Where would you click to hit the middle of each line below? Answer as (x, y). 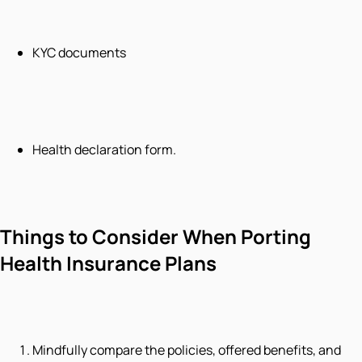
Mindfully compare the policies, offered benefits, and (187, 349)
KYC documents (79, 52)
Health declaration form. (104, 149)
